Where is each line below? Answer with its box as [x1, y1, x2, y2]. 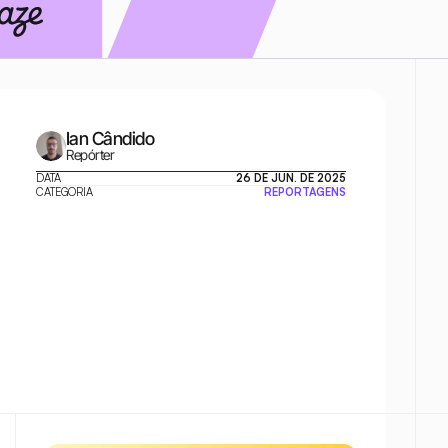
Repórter [66, 146, 115, 163]
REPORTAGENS [264, 185, 346, 199]
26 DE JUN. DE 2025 [236, 171, 346, 185]
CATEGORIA [36, 185, 93, 199]
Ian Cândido [66, 128, 155, 149]
